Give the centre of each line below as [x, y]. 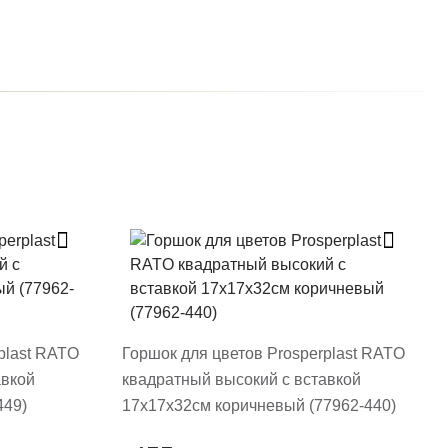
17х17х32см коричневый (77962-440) [259, 405]
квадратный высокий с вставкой [241, 379]
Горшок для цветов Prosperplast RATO [263, 353]
